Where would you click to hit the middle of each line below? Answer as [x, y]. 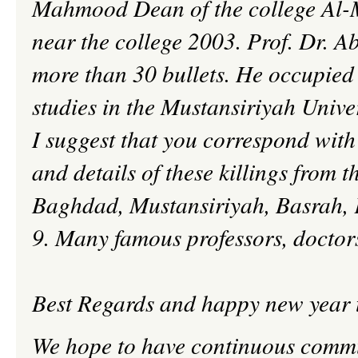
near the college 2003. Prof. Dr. [183, 40]
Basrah [309, 204]
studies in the [96, 106]
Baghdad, [81, 204]
